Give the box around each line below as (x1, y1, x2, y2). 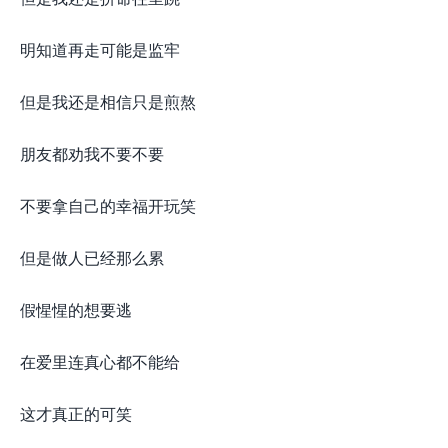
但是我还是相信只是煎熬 (20, 90, 196, 113)
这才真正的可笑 (20, 402, 132, 425)
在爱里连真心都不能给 (20, 350, 180, 373)
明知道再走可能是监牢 (20, 38, 180, 61)
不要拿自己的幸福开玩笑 (20, 194, 196, 217)
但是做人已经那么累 (20, 246, 164, 269)
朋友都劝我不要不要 (20, 142, 164, 165)
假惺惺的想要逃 (20, 298, 132, 321)
